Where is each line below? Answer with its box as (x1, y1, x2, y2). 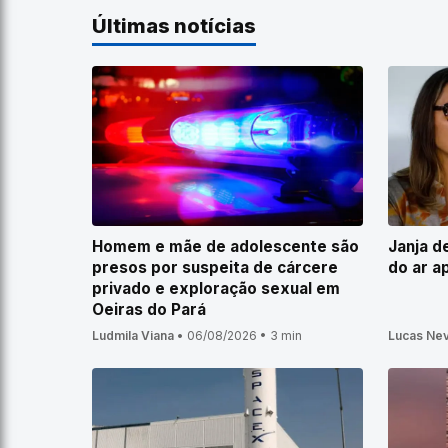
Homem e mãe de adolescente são (92, 237, 359, 256)
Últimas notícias (92, 14, 256, 38)
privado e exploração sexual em (92, 279, 340, 298)
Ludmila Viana (92, 328, 174, 343)
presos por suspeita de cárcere (92, 258, 338, 277)
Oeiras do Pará (92, 300, 206, 319)
